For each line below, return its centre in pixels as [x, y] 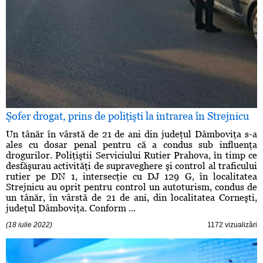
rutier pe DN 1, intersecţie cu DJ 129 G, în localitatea [131, 177]
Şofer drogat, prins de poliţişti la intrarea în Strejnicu [127, 116]
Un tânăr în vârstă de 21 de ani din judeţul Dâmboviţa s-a [131, 134]
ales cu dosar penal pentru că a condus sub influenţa [131, 145]
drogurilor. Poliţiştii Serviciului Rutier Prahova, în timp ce [131, 156]
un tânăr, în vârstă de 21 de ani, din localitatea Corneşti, [131, 198]
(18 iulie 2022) [29, 225]
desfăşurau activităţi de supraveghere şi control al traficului [131, 166]
